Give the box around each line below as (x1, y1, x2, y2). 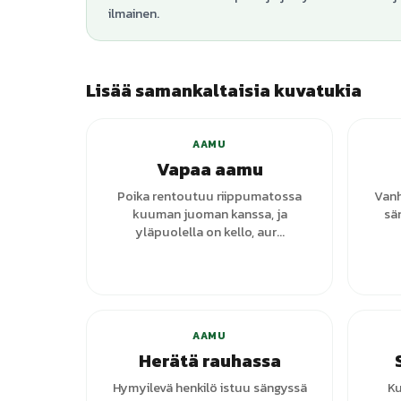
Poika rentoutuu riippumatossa (117, 186, 302, 206)
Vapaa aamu (156, 156, 263, 183)
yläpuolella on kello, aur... (134, 222, 285, 242)
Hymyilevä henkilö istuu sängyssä (112, 378, 307, 397)
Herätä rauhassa (138, 347, 281, 374)
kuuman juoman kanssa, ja (132, 204, 287, 224)
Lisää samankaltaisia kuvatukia (86, 77, 362, 104)
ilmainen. (108, 4, 159, 23)
